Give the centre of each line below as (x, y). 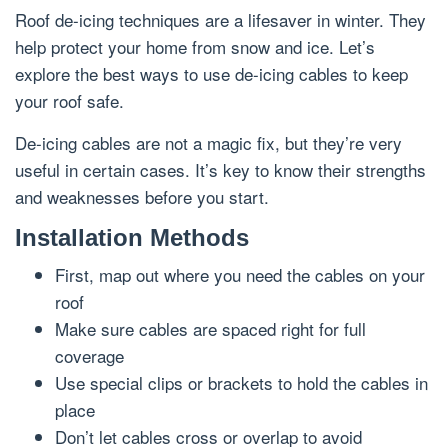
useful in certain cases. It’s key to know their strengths (220, 170)
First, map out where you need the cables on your (240, 275)
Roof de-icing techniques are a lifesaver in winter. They (220, 20)
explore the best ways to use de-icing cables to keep (211, 74)
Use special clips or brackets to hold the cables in (241, 383)
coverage (89, 356)
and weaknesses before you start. (142, 197)
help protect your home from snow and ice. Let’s (195, 47)
